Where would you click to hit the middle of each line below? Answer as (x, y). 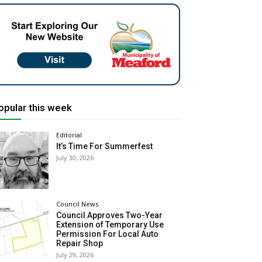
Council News (77, 204)
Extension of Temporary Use (110, 224)
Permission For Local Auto (108, 234)
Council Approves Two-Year (110, 215)
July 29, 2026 (75, 254)
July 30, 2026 (75, 158)
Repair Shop (80, 243)
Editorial (69, 135)
